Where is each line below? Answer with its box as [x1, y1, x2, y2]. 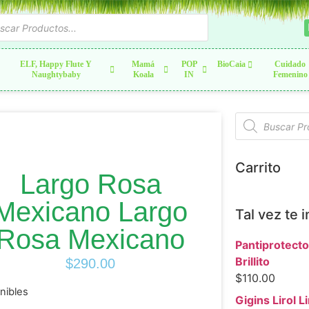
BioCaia [217, 59, 246, 69]
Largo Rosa [19, 169, 161, 200]
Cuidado [275, 59, 306, 69]
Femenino [272, 70, 308, 79]
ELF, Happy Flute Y [20, 59, 92, 69]
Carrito [235, 159, 281, 176]
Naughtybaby [31, 70, 81, 79]
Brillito [235, 255, 270, 268]
